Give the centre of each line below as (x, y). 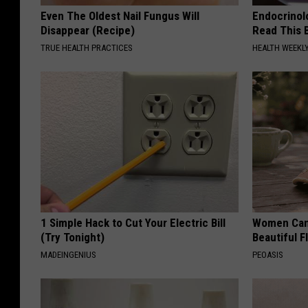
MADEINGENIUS (68, 255)
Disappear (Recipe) (88, 31)
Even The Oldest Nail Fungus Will (120, 16)
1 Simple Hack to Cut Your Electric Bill (133, 223)
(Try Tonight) (73, 238)
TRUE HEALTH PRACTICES (87, 48)
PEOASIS (268, 255)
